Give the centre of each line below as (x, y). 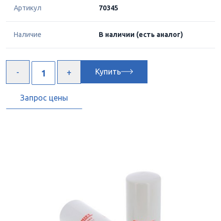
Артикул (28, 8)
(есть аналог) (160, 35)
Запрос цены (44, 97)
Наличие (28, 35)
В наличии (117, 35)
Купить (108, 72)
